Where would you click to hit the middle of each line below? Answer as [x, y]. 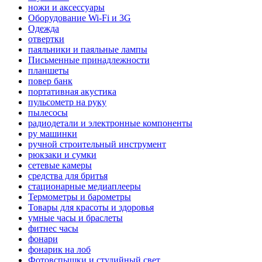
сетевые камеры [60, 165]
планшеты [49, 70]
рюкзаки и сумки [62, 154]
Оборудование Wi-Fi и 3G [80, 18]
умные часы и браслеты [75, 218]
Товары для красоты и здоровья [91, 207]
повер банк [50, 81]
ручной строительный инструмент [97, 144]
